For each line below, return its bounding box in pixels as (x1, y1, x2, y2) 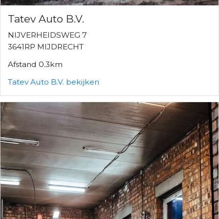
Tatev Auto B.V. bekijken (8, 77, 99, 87)
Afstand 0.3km (8, 59, 63, 69)
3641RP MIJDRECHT (8, 42, 84, 51)
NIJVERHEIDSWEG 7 (8, 30, 87, 40)
